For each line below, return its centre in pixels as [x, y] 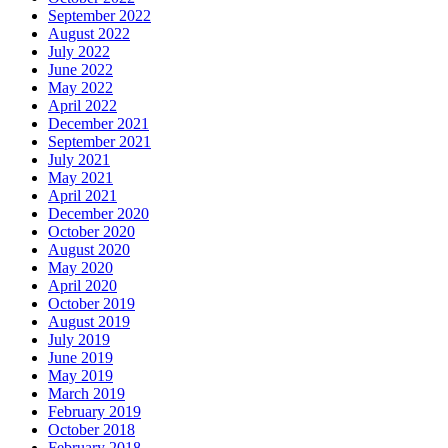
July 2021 [79, 159]
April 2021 [82, 195]
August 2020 [89, 249]
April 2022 [82, 105]
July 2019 [79, 339]
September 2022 [99, 15]
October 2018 [91, 429]
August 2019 [89, 321]
